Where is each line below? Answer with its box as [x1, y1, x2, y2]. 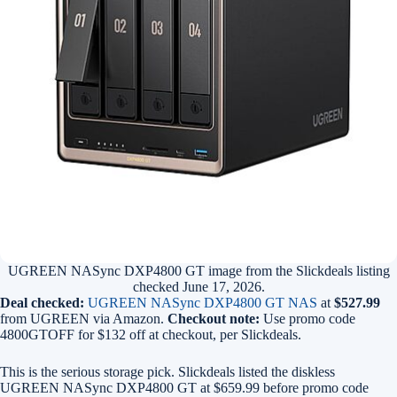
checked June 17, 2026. [132, 279, 265, 294]
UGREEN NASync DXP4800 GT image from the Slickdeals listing [7, 263, 390, 278]
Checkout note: [167, 311, 260, 326]
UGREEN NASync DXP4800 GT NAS [88, 295, 317, 310]
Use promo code [260, 311, 355, 326]
